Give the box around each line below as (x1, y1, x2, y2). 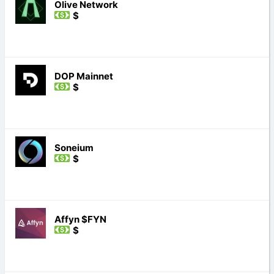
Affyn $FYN (54, 213, 106, 225)
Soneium (54, 141, 94, 154)
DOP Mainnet (54, 70, 113, 82)
